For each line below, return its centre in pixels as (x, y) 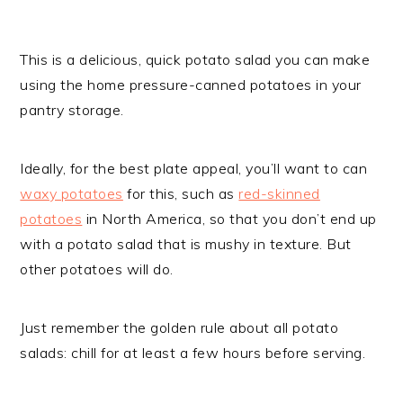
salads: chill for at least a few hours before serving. (193, 352)
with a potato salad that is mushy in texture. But (186, 243)
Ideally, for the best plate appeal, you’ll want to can (194, 168)
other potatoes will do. (97, 269)
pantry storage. (72, 109)
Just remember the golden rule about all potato (179, 327)
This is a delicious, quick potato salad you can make (195, 59)
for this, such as (181, 193)
